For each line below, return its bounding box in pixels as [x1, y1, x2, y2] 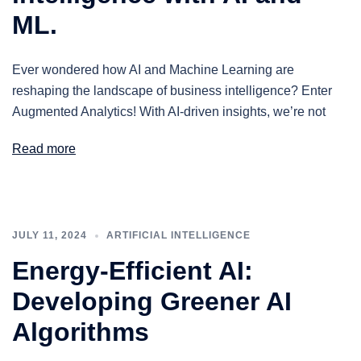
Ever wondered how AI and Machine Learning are [12, 63, 294, 77]
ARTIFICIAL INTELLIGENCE [106, 230, 251, 241]
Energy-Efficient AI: [12, 256, 253, 285]
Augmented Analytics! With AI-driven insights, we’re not [12, 105, 326, 118]
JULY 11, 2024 [12, 230, 87, 241]
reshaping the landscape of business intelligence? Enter [12, 84, 332, 98]
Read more [12, 142, 76, 156]
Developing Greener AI [12, 287, 292, 316]
